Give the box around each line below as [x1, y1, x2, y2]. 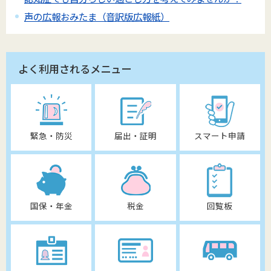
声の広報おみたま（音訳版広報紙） [24, 9, 169, 23]
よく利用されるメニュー [18, 61, 131, 77]
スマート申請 [194, 129, 246, 142]
